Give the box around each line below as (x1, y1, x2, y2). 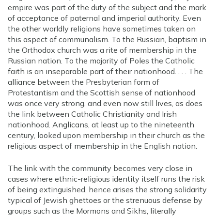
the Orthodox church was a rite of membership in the (8, 45, 197, 55)
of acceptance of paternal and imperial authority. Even (8, 13, 201, 23)
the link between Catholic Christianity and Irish (8, 108, 177, 119)
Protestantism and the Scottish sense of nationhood (8, 87, 195, 97)
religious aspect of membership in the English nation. (8, 140, 197, 151)
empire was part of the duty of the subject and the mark (8, 2, 206, 12)
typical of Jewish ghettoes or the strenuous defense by (8, 195, 202, 205)
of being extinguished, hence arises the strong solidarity (8, 184, 207, 194)
